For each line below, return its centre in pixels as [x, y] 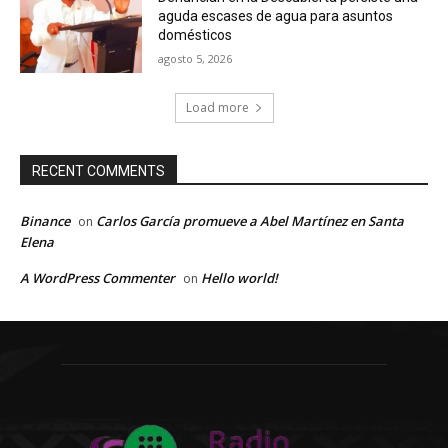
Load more [217, 108]
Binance [45, 221]
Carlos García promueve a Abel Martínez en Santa [250, 221]
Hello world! [239, 278]
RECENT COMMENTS [98, 171]
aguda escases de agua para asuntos [276, 15]
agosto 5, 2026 [195, 58]
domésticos [195, 34]
